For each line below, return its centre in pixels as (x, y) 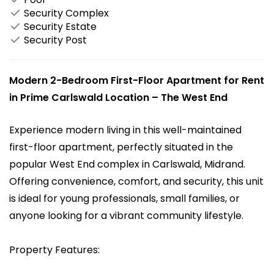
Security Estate (59, 26)
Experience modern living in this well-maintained (125, 130)
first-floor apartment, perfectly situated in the (121, 147)
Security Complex (65, 13)
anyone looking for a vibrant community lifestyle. (126, 215)
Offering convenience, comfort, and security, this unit (136, 181)
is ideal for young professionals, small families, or (124, 198)
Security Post (54, 40)
